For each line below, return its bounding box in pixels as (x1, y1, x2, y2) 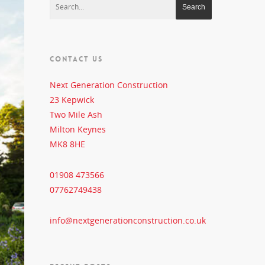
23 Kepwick (50, 94, 95, 105)
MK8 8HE (50, 138, 86, 150)
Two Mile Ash (50, 109, 103, 120)
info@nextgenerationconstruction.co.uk (50, 215, 206, 226)
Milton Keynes (50, 124, 106, 135)
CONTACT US (50, 54, 104, 64)
